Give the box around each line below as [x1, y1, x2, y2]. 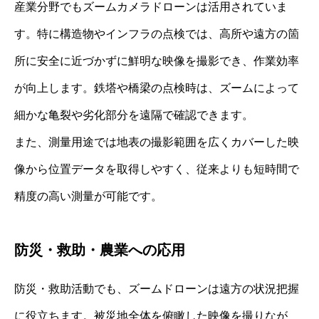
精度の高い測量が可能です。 [14, 190, 162, 203]
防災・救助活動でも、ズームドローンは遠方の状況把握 [14, 283, 299, 296]
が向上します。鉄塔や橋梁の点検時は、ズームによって [14, 82, 299, 95]
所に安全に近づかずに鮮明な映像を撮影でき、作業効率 [14, 55, 299, 68]
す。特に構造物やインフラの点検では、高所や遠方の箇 [14, 28, 299, 41]
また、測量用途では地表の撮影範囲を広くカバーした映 [14, 136, 299, 149]
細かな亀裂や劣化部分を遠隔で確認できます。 [14, 109, 253, 122]
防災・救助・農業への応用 [14, 242, 185, 258]
